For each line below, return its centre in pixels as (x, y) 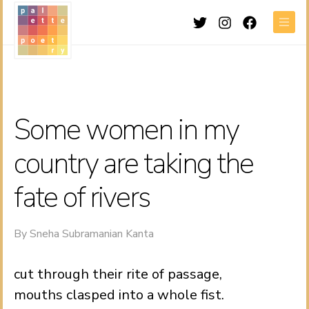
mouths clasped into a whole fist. (119, 295)
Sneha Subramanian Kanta (92, 234)
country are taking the (134, 164)
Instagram (259, 22)
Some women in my (126, 130)
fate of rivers (82, 198)
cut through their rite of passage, (118, 274)
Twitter (228, 22)
